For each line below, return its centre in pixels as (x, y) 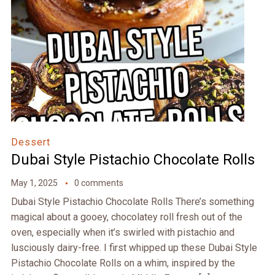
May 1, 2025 (34, 183)
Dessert (30, 142)
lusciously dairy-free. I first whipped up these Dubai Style (134, 248)
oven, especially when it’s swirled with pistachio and (122, 233)
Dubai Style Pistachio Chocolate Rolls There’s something (132, 202)
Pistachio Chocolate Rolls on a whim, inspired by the (123, 263)
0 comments (99, 183)
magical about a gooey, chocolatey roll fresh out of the (126, 217)
